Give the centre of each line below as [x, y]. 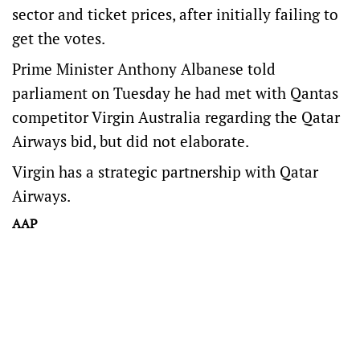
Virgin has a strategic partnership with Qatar [165, 172]
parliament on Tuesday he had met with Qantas [175, 93]
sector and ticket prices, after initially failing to [175, 14]
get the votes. [59, 38]
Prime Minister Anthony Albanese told [144, 69]
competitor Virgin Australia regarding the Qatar [176, 117]
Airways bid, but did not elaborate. [131, 141]
